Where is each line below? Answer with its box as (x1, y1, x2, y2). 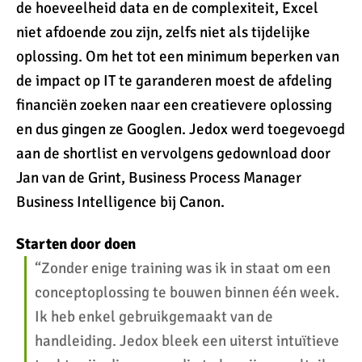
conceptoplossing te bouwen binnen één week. (35, 283, 339, 302)
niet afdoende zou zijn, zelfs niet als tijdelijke (16, 23, 310, 42)
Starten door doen (16, 234, 136, 254)
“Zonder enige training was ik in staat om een (35, 259, 330, 278)
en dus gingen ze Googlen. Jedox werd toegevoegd (16, 120, 345, 139)
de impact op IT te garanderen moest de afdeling (16, 71, 332, 90)
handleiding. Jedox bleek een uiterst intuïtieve (35, 331, 339, 351)
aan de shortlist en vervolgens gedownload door (16, 144, 330, 163)
